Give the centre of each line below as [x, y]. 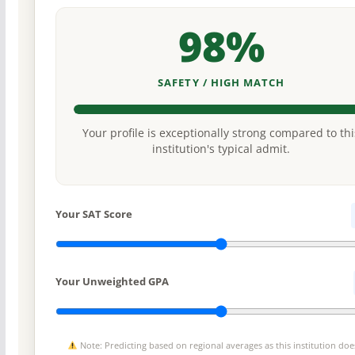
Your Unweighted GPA [112, 281]
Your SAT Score [94, 214]
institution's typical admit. [221, 149]
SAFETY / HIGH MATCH [221, 83]
